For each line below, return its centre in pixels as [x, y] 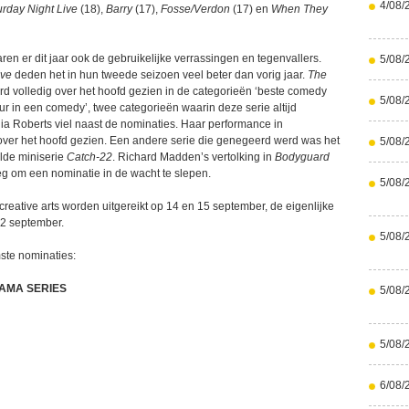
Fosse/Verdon [195, 9]
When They [299, 9]
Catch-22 [89, 157]
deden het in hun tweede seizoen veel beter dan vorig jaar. [160, 75]
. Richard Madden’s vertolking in [194, 157]
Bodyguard [302, 157]
